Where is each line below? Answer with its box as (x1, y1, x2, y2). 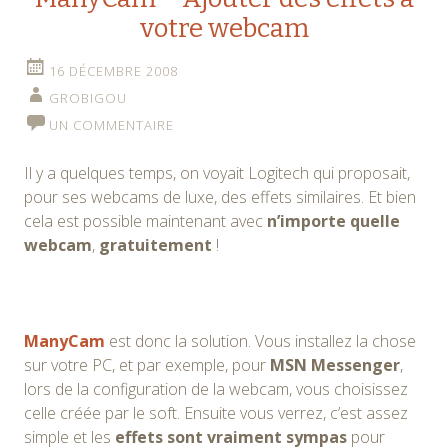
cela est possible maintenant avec (24, 209, 267, 232)
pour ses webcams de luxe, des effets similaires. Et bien (24, 185, 416, 208)
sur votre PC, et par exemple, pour (24, 353, 270, 376)
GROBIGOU (49, 88, 127, 107)
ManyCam (24, 329, 105, 352)
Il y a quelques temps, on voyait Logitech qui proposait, (24, 161, 410, 184)
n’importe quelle (267, 209, 400, 232)
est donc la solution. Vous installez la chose (105, 329, 416, 352)
